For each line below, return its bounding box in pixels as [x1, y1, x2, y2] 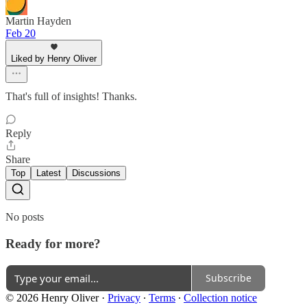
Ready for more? [5, 236, 101, 251]
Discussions [72, 168, 121, 179]
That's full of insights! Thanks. [5, 90, 137, 103]
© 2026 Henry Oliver [5, 291, 99, 304]
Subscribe [206, 271, 251, 285]
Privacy [108, 291, 140, 304]
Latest [36, 168, 61, 179]
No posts [5, 211, 44, 223]
